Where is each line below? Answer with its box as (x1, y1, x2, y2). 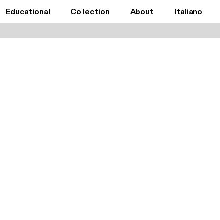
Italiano (174, 8, 202, 17)
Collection (70, 8, 110, 17)
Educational (5, 8, 50, 17)
